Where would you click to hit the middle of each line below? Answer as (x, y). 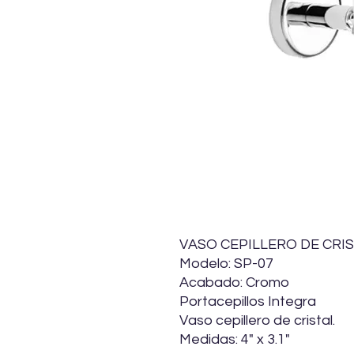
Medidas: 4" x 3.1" (235, 340)
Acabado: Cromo (234, 283)
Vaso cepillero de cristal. (257, 321)
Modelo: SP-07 (226, 264)
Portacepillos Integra (248, 302)
